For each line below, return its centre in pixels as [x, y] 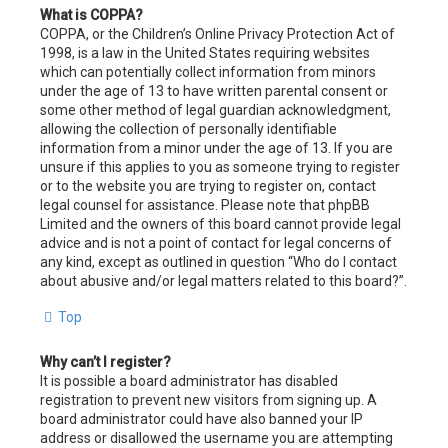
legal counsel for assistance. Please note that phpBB [205, 204]
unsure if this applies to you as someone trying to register [220, 166]
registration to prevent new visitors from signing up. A [208, 399]
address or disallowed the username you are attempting [216, 437]
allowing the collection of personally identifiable [188, 128]
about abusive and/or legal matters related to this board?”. [223, 280]
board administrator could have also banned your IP [201, 418]
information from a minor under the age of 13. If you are [216, 147]
